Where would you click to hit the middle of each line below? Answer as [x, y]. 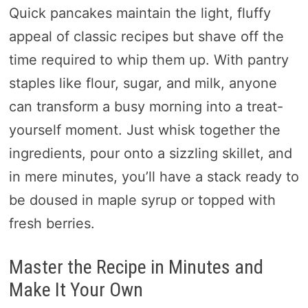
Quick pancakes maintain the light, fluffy [140, 13]
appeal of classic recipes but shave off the [146, 37]
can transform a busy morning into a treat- [146, 107]
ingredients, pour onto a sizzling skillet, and [150, 154]
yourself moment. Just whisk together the [144, 130]
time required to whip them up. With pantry [148, 60]
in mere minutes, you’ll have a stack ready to [154, 177]
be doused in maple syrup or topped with [142, 200]
